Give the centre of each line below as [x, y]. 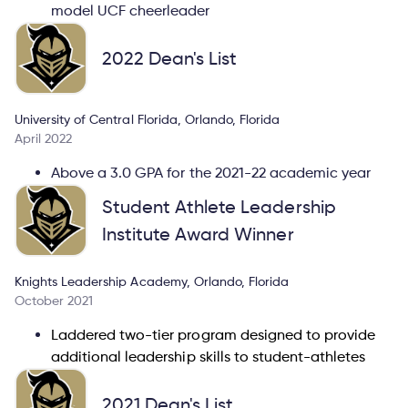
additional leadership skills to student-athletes [209, 356]
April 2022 [44, 138]
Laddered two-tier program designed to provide [214, 334]
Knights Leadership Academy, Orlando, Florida [152, 280]
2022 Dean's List [170, 58]
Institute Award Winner [198, 234]
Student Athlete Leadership [219, 206]
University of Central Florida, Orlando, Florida [148, 118]
